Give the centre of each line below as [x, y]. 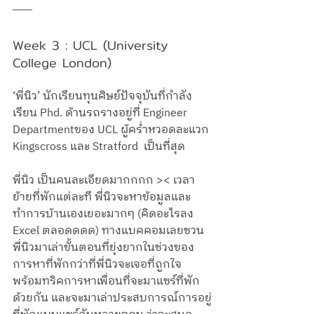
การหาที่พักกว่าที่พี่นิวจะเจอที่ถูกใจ [98, 265]
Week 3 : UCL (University [93, 46]
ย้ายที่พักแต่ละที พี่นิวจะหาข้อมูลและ [102, 198]
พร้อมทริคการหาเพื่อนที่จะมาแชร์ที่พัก [106, 282]
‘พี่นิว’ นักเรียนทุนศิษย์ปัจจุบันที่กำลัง [102, 97]
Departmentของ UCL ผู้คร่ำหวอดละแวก [112, 130]
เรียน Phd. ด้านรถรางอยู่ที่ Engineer [101, 114]
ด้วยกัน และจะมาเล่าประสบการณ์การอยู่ [112, 299]
